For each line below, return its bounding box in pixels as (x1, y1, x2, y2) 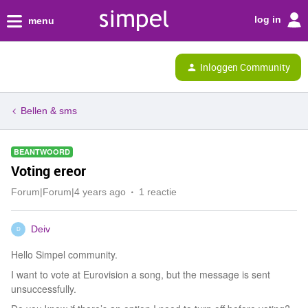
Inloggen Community (200, 60, 290, 74)
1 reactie (139, 186, 177, 197)
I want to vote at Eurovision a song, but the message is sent (11, 267, 270, 281)
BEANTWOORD (14, 146, 70, 157)
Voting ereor (11, 162, 86, 180)
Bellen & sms (21, 105, 77, 116)
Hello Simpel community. (11, 247, 118, 261)
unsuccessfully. (11, 282, 76, 296)
